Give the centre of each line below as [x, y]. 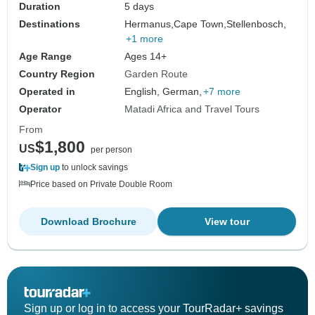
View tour [227, 222]
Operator [40, 109]
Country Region [57, 74]
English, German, [163, 92]
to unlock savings [94, 168]
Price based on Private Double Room [101, 185]
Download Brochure [88, 222]
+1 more [145, 39]
